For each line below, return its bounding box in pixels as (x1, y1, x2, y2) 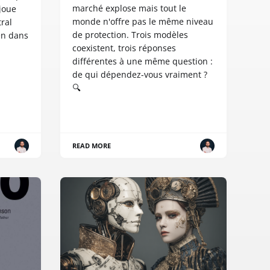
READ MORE (72, 141, 111, 151)
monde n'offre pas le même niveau (72, 16, 213, 28)
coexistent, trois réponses (72, 42, 176, 54)
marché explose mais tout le (72, 2, 186, 14)
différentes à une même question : (72, 55, 213, 67)
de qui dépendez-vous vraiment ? (72, 69, 207, 81)
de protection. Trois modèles (72, 29, 188, 41)
